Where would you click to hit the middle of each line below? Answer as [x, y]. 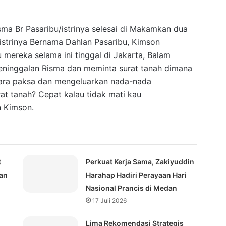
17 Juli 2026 [109, 201]
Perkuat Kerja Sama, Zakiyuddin [140, 162]
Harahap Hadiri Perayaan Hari [136, 175]
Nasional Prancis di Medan [131, 188]
